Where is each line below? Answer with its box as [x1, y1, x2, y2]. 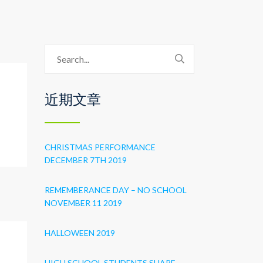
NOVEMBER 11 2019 [45, 198, 122, 208]
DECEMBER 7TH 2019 [45, 155, 127, 165]
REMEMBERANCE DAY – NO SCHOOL [45, 185, 187, 195]
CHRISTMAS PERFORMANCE [45, 142, 156, 152]
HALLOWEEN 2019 [45, 228, 115, 238]
